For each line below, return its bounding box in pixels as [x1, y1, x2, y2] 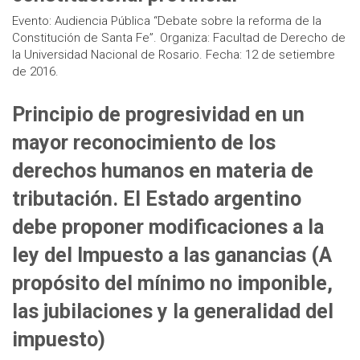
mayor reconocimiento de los [12, 131, 276, 154]
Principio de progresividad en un [12, 103, 305, 126]
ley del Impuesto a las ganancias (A [12, 243, 332, 267]
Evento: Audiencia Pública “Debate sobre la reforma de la [12, 14, 321, 28]
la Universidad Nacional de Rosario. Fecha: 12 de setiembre [12, 47, 335, 62]
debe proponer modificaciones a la [12, 215, 324, 239]
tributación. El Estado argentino [12, 187, 301, 211]
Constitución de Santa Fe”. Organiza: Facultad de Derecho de [12, 31, 346, 45]
